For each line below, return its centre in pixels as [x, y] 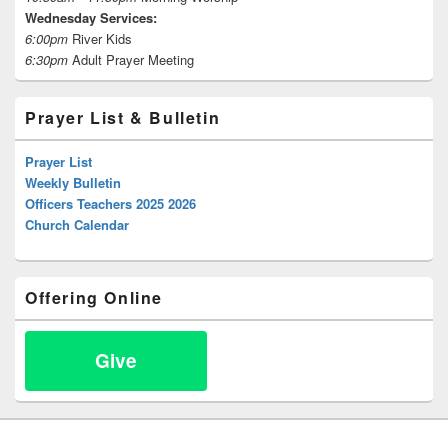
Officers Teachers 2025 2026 [110, 203]
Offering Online [94, 297]
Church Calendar [77, 224]
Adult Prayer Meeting [131, 59]
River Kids [100, 38]
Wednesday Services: [91, 17]
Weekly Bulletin [73, 182]
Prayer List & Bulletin [123, 117]
